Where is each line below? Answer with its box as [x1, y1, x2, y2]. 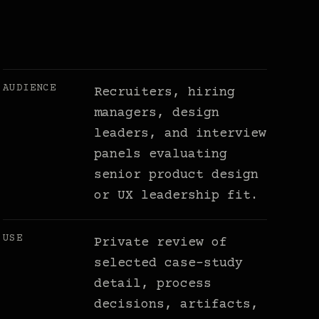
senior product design [94, 168, 259, 183]
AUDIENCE [3, 83, 57, 95]
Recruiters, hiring [94, 85, 236, 100]
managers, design [94, 106, 220, 121]
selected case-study [94, 256, 244, 271]
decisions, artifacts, [94, 298, 259, 313]
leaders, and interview [94, 127, 267, 142]
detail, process [94, 277, 212, 292]
